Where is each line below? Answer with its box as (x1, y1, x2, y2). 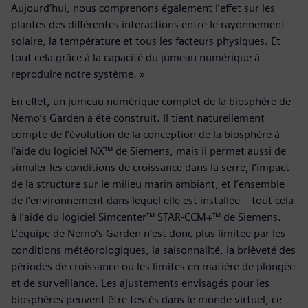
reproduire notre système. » (11, 67, 145, 80)
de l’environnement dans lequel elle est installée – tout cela (11, 193, 294, 207)
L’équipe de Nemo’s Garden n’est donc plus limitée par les (11, 226, 285, 240)
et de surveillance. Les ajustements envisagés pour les (11, 276, 269, 289)
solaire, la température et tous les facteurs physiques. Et (11, 34, 280, 47)
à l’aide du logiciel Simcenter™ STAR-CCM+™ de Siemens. (11, 210, 281, 223)
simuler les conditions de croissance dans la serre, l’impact (11, 160, 289, 174)
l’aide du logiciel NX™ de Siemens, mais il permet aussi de (11, 144, 286, 157)
